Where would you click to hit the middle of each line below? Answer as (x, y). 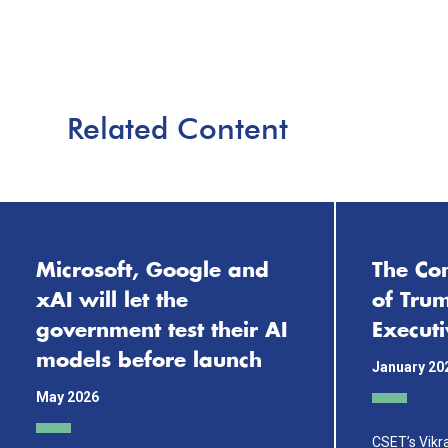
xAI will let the (112, 301)
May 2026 (67, 397)
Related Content (178, 128)
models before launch (149, 361)
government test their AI (161, 331)
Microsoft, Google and (152, 271)
